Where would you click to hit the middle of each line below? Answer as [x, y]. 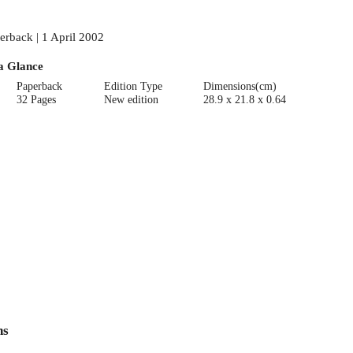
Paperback [40, 86]
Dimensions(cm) [240, 86]
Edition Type [133, 86]
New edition [131, 99]
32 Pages [37, 99]
